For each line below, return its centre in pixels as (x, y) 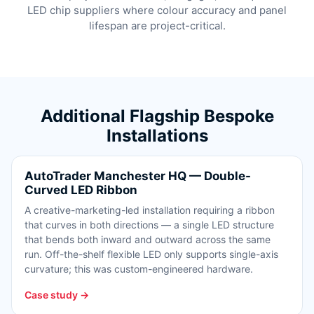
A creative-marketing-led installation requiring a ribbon (150, 210)
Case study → (57, 294)
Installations (157, 135)
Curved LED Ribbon (81, 190)
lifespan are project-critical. (157, 25)
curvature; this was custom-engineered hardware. (139, 268)
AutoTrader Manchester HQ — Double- (138, 176)
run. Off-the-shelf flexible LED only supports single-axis (151, 254)
